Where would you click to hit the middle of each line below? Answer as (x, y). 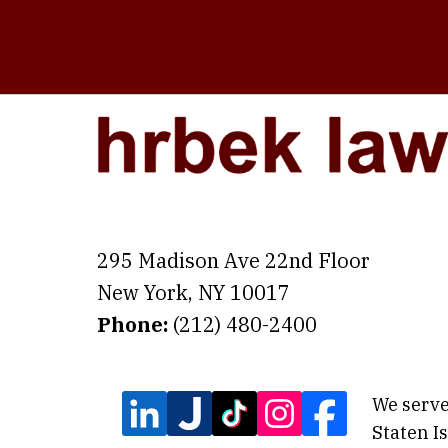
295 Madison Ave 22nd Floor (233, 261)
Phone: (135, 325)
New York (142, 293)
